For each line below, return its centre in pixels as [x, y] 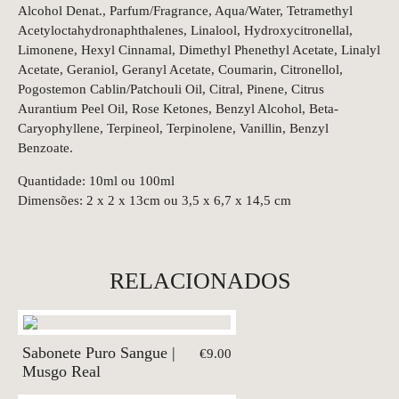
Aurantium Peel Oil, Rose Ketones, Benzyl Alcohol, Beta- [178, 109]
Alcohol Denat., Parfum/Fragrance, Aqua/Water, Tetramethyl [185, 11]
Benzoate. [45, 148]
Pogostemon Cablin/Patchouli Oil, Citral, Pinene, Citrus [171, 89]
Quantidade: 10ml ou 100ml [96, 181]
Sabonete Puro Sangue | [99, 353]
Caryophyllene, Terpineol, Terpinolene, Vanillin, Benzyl [173, 128]
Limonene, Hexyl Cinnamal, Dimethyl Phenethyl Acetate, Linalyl [199, 50]
